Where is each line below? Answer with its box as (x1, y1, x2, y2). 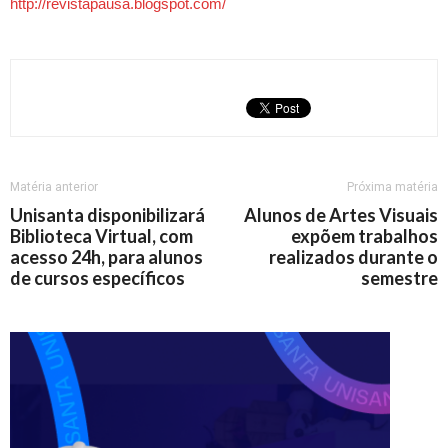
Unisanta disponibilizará (10, 204, 205, 226)
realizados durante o (269, 246, 438, 268)
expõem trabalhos (291, 225, 438, 247)
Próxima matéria (347, 180, 438, 194)
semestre (361, 267, 438, 289)
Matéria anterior (10, 180, 98, 194)
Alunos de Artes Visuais (244, 204, 438, 226)
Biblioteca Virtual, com (10, 225, 193, 247)
